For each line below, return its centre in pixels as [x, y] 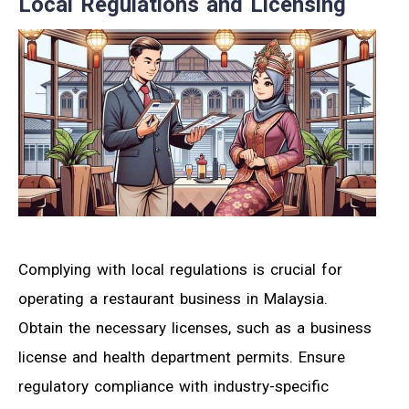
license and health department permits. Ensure [182, 357]
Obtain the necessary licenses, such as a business [195, 328]
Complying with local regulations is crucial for [180, 270]
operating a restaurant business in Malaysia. [173, 299]
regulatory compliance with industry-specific [173, 387]
